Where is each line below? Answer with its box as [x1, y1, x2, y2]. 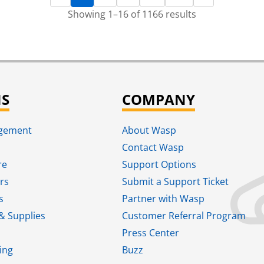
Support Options [122, 157, 197, 171]
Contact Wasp [122, 140, 184, 154]
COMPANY [122, 89, 195, 109]
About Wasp [122, 123, 177, 137]
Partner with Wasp [122, 192, 205, 205]
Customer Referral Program [122, 209, 246, 222]
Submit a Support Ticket [122, 174, 229, 188]
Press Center [122, 226, 180, 239]
